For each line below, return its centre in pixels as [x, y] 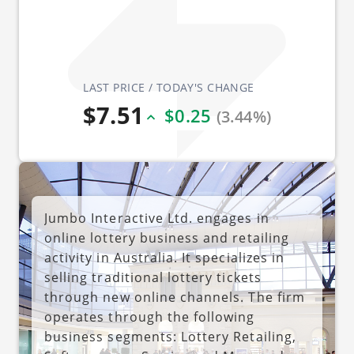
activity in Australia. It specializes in [164, 258]
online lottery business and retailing [167, 238]
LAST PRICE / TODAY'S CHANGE [169, 87]
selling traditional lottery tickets [153, 277]
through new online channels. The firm [175, 297]
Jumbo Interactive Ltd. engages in [157, 218]
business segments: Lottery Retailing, [170, 337]
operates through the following [150, 317]
